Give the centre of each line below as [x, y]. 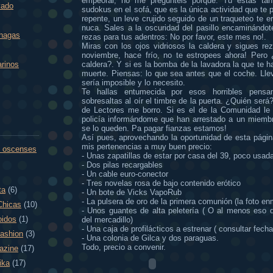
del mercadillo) [107, 219]
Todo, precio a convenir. [124, 247]
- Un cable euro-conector [125, 174]
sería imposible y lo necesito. [133, 82]
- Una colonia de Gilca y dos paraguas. [150, 238]
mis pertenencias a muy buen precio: [147, 146]
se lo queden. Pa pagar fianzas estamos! [154, 128]
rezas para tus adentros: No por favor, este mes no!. [174, 37]
